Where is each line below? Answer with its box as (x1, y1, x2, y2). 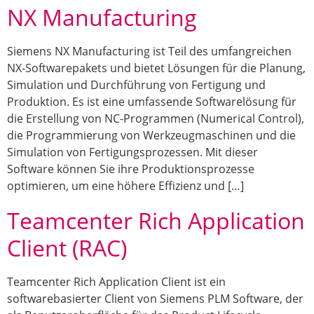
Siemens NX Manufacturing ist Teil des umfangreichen (7, 43, 292, 59)
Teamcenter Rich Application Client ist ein (7, 274, 226, 290)
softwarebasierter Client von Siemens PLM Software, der (7, 291, 303, 307)
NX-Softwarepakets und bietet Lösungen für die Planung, (7, 60, 306, 76)
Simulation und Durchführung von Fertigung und (7, 76, 266, 93)
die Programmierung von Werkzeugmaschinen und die (7, 127, 296, 143)
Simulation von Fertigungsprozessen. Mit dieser (7, 144, 258, 160)
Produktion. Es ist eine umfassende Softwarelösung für (7, 93, 296, 109)
